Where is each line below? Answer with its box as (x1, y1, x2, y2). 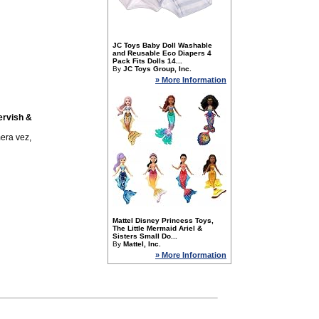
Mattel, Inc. (123, 240, 161, 248)
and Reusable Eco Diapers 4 (113, 49, 211, 57)
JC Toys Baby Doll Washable (113, 41, 212, 49)
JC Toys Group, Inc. (123, 65, 192, 73)
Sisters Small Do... (113, 232, 177, 240)
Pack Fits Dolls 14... (113, 57, 182, 65)
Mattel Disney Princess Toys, (113, 216, 214, 224)
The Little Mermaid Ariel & (113, 224, 202, 232)
